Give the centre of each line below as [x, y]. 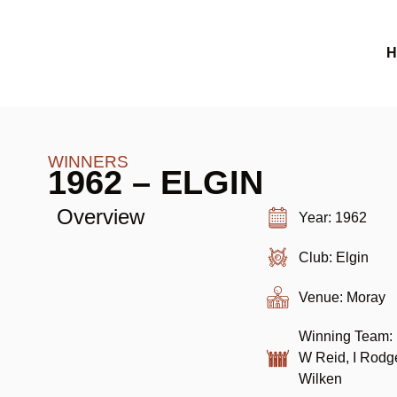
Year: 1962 [333, 217]
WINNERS [88, 162]
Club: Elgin [334, 257]
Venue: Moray [343, 297]
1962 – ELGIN [155, 183]
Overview [100, 217]
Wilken [321, 379]
